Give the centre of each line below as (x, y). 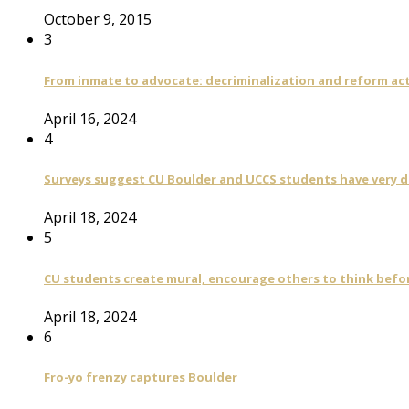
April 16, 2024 (90, 118)
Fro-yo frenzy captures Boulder (141, 378)
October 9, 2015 (98, 20)
